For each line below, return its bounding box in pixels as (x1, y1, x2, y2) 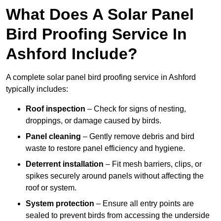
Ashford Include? (6, 45, 138, 63)
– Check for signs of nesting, (85, 105, 186, 113)
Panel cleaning (26, 132, 81, 141)
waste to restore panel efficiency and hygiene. (26, 144, 185, 153)
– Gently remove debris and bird (81, 132, 194, 141)
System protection (26, 199, 94, 208)
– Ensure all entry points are (94, 199, 194, 208)
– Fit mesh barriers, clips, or (104, 160, 202, 169)
